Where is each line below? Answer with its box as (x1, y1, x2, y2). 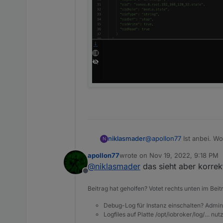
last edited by (119, 155, 160, 163)
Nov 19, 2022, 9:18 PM (149, 151, 219, 159)
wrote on (119, 151, 149, 159)
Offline (85, 171, 110, 181)
